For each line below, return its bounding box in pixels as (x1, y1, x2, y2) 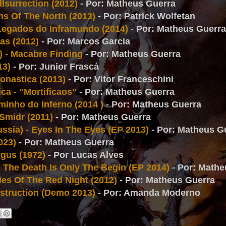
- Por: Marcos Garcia (41, 36, 130, 46)
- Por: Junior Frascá (13, 62, 99, 72)
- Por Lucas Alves (45, 150, 124, 160)
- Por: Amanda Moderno (98, 188, 200, 198)
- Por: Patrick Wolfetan (98, 11, 195, 21)
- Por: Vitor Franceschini (68, 74, 174, 84)
